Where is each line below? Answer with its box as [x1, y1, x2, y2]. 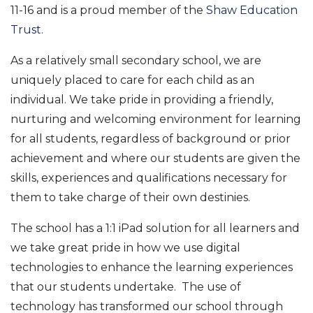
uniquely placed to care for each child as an [10, 73, 254, 87]
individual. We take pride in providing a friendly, [10, 92, 273, 106]
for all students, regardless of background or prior [10, 131, 291, 145]
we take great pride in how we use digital [10, 240, 240, 254]
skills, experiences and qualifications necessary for [10, 170, 287, 184]
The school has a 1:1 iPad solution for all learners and [10, 221, 300, 235]
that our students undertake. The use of [10, 279, 241, 293]
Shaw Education [206, 3, 298, 17]
